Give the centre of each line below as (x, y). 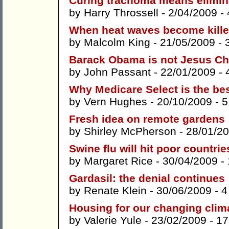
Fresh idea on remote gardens (147, 119)
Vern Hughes (116, 102)
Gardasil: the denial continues (147, 178)
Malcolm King (117, 42)
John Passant (117, 72)
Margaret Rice (118, 161)
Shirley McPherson (130, 131)
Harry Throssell (121, 13)
